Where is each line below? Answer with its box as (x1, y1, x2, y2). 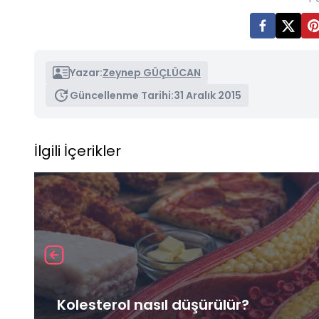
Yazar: (70, 66, 103, 80)
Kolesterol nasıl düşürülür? (57, 295, 249, 315)
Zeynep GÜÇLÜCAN (103, 66, 201, 80)
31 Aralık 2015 (174, 88, 241, 103)
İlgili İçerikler (34, 141, 121, 162)
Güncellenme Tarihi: (70, 88, 174, 103)
